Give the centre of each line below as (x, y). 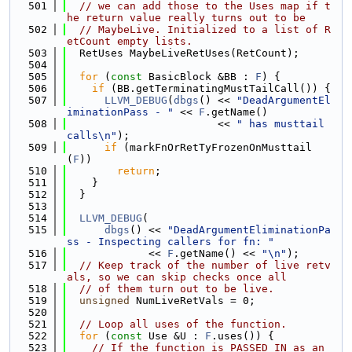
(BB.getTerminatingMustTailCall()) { (218, 88)
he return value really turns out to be (186, 18)
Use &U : (174, 336)
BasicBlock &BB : (199, 77)
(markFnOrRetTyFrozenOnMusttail (214, 147)
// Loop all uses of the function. (183, 324)
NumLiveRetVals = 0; (192, 301)
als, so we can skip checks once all (177, 277)
